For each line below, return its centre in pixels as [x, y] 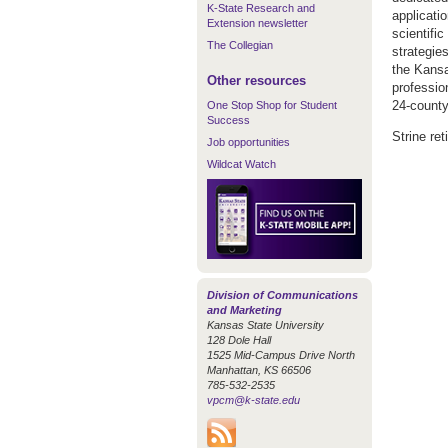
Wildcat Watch [241, 164]
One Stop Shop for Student [272, 105]
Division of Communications [282, 294]
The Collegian [240, 45]
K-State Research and [261, 8]
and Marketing [244, 309]
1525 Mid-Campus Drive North [281, 354]
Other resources [256, 80]
